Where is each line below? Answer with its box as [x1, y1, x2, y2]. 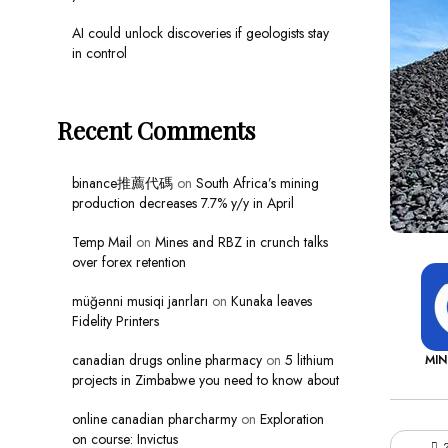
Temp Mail [72, 232, 132, 253]
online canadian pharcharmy [72, 409, 237, 430]
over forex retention [72, 252, 186, 273]
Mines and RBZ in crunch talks [155, 232, 328, 253]
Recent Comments [57, 114, 255, 147]
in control [72, 43, 127, 64]
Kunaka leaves [231, 291, 312, 312]
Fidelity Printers [72, 311, 159, 332]
